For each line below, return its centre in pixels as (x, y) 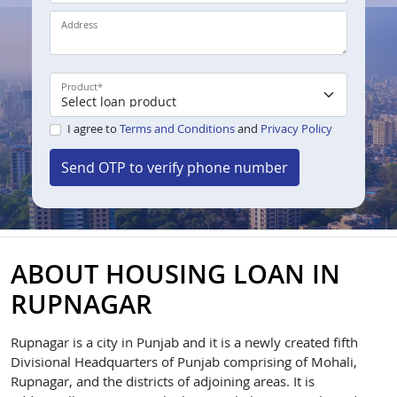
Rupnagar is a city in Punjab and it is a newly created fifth (184, 343)
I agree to (93, 129)
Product (79, 87)
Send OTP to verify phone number (175, 168)
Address (79, 25)
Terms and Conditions (177, 129)
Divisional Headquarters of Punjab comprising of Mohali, (184, 362)
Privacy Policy (296, 129)
